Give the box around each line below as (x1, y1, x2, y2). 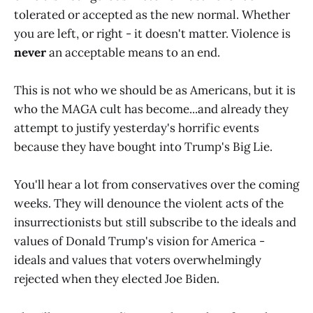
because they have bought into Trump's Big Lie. (14, 139, 272, 155)
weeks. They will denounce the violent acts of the (14, 196, 284, 212)
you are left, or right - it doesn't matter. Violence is (14, 26, 291, 41)
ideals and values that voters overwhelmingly (14, 252, 261, 268)
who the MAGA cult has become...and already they (14, 101, 289, 117)
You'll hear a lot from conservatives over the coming (14, 177, 299, 193)
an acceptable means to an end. (46, 45, 220, 60)
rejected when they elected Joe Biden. (14, 271, 219, 287)
